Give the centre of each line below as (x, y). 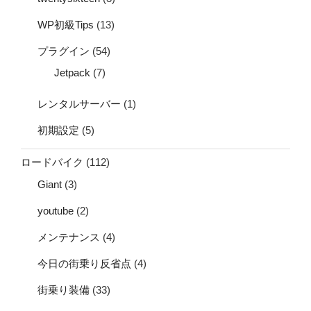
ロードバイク (52, 162)
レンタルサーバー (79, 103)
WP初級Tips (66, 24)
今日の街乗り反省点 (84, 263)
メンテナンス (69, 237)
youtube (56, 210)
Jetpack (72, 73)
